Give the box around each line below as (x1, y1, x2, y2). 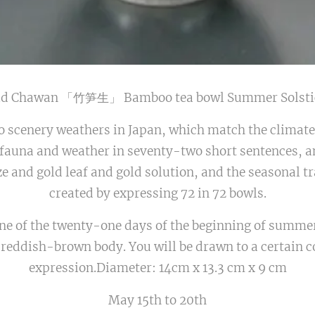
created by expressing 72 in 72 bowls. (49, 186, 266, 202)
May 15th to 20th (108, 292, 207, 309)
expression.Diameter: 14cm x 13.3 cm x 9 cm (28, 260, 287, 276)
